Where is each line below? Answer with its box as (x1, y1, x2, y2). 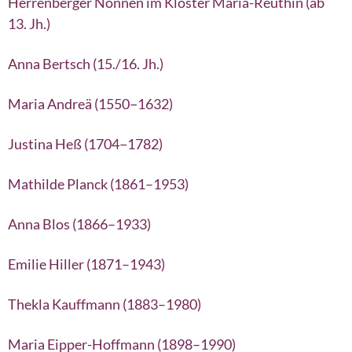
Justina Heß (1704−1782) (8, 134, 163, 152)
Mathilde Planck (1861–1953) (8, 174, 189, 192)
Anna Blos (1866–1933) (8, 214, 151, 233)
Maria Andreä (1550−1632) (8, 94, 173, 112)
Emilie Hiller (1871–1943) (8, 255, 165, 273)
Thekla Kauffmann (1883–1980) (8, 295, 201, 313)
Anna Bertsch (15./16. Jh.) (8, 54, 163, 72)
